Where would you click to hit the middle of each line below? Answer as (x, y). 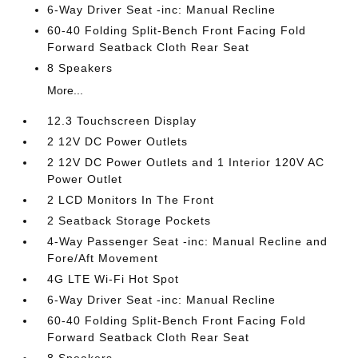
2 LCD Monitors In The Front (131, 200)
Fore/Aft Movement (103, 258)
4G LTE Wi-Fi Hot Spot (113, 279)
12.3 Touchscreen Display (122, 121)
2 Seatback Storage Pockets (129, 221)
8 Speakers (80, 68)
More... (66, 90)
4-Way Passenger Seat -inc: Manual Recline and (188, 241)
